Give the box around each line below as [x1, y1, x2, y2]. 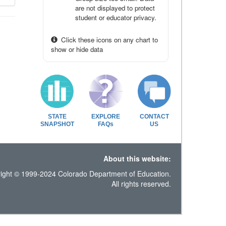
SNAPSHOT [40, 120, 74, 128]
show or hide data [51, 44, 103, 54]
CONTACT [139, 112, 169, 120]
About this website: [103, 153, 171, 163]
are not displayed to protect [75, 3, 155, 13]
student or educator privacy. [75, 13, 157, 22]
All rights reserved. [111, 178, 171, 189]
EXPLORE [91, 112, 120, 120]
